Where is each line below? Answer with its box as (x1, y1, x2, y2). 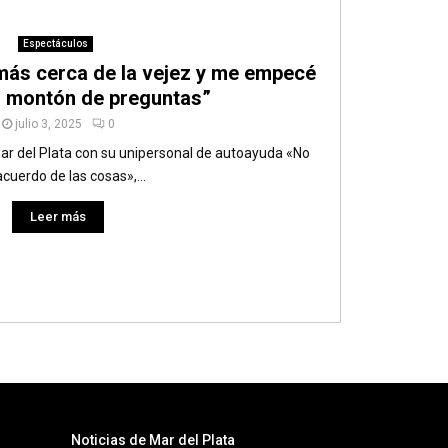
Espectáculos (23, 37, 88, 49)
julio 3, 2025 (14, 116, 82, 131)
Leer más (30, 208, 86, 224)
